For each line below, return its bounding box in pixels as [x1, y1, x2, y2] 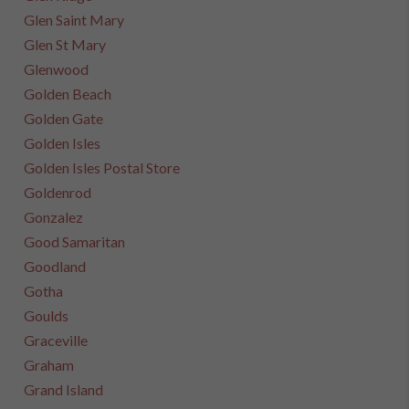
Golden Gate [24, 110, 104, 127]
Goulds [24, 307, 69, 324]
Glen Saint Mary [24, 11, 125, 28]
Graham [24, 356, 75, 373]
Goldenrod [24, 184, 92, 201]
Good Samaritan [24, 233, 126, 250]
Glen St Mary [24, 36, 107, 53]
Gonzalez [24, 208, 84, 225]
